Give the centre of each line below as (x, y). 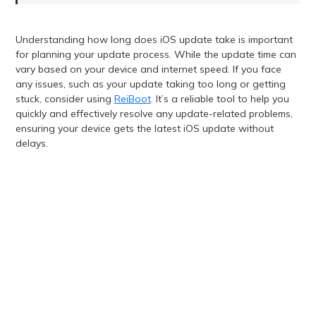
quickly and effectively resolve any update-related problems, (154, 114)
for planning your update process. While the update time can (156, 55)
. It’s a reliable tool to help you (220, 99)
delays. (31, 144)
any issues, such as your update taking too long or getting (150, 84)
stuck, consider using (65, 99)
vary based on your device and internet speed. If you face (148, 69)
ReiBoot (132, 99)
